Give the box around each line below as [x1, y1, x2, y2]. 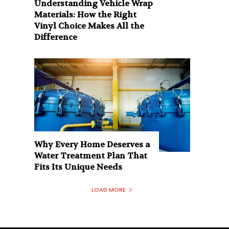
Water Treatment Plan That [34, 150, 148, 161]
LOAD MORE [91, 185, 126, 194]
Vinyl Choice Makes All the [34, 20, 145, 31]
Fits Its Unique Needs [34, 161, 123, 172]
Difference [34, 31, 78, 42]
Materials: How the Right [34, 9, 137, 20]
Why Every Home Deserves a [34, 139, 150, 150]
